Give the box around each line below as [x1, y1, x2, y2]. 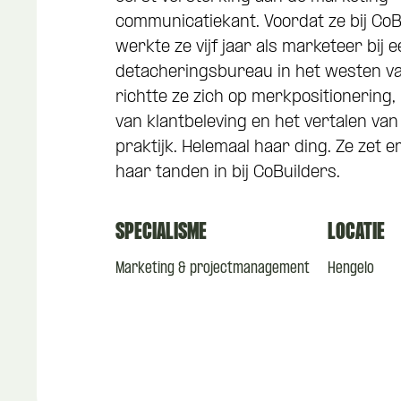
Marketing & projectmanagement [115, 260, 310, 277]
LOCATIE [327, 220, 385, 245]
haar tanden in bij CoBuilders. [115, 165, 340, 182]
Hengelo [327, 260, 374, 277]
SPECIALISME [115, 220, 207, 245]
